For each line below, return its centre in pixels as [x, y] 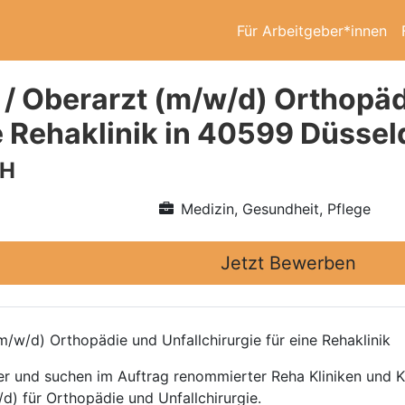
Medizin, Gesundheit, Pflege [275, 209]
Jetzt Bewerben [288, 263]
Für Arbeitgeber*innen [312, 30]
